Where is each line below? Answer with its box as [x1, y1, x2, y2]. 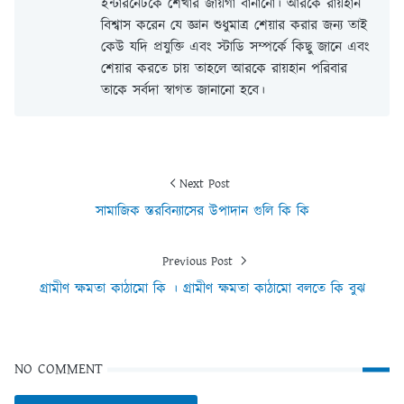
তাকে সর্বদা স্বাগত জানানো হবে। [101, 80, 265, 102]
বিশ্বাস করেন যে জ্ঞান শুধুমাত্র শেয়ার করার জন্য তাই [101, 15, 368, 37]
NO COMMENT [14, 359, 103, 381]
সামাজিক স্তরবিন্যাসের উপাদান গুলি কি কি [95, 201, 309, 223]
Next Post [179, 175, 230, 194]
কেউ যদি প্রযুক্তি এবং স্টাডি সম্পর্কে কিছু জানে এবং [101, 37, 370, 59]
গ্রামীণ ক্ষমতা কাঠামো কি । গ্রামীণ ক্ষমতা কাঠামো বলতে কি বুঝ [39, 279, 365, 300]
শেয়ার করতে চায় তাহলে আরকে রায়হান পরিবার [101, 59, 347, 80]
